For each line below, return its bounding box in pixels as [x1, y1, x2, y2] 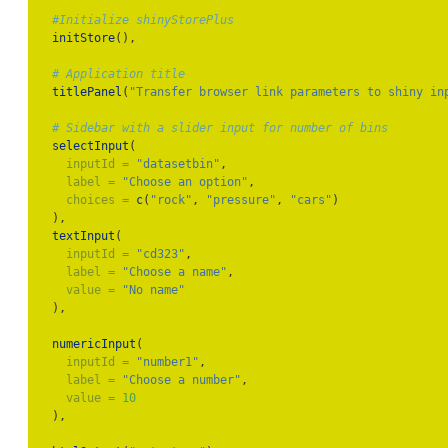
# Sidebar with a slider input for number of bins [52, 121, 388, 136]
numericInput [52, 337, 136, 352]
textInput [52, 229, 115, 244]
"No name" [122, 283, 185, 298]
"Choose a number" [122, 373, 241, 388]
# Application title [52, 67, 185, 82]
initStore [52, 31, 115, 46]
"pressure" [206, 193, 276, 208]
